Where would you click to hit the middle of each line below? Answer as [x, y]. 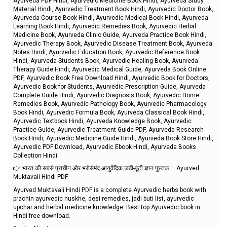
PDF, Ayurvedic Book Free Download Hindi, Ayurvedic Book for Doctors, [111, 78]
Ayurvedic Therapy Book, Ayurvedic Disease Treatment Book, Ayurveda [113, 43]
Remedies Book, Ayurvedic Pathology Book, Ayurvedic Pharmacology [110, 104]
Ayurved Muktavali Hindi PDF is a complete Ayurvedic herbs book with [110, 190]
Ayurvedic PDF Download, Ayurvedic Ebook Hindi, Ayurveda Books [105, 147]
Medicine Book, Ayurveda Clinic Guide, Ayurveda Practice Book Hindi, [110, 35]
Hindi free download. [42, 216]
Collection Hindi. [36, 155]
